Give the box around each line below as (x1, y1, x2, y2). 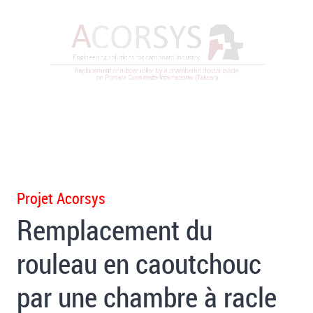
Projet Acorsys (17, 188, 105, 209)
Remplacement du (17, 211, 212, 249)
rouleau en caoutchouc (17, 245, 261, 283)
